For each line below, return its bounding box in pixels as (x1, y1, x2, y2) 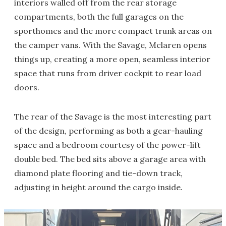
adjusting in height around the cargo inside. (14, 182, 183, 192)
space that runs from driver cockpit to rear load (14, 68, 201, 78)
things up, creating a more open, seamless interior (14, 53, 210, 64)
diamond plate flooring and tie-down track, (14, 167, 183, 178)
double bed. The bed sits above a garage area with (14, 153, 206, 164)
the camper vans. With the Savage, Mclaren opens (14, 39, 207, 50)
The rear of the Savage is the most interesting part (14, 111, 211, 122)
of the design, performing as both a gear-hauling (14, 125, 203, 136)
